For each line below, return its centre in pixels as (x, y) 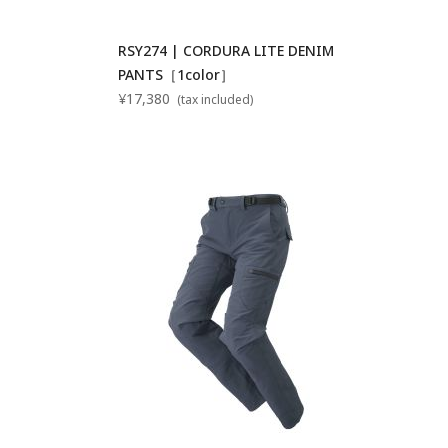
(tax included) (214, 99)
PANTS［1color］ (176, 74)
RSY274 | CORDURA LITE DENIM (226, 50)
